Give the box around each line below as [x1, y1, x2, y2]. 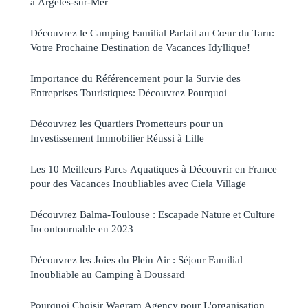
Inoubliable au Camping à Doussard [30, 268, 185, 280]
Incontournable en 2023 [30, 223, 133, 235]
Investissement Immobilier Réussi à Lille [30, 132, 204, 144]
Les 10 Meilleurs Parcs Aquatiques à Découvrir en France [30, 163, 277, 175]
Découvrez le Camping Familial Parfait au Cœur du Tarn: [30, 27, 274, 39]
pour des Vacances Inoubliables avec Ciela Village [30, 177, 246, 190]
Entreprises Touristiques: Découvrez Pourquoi [30, 87, 227, 99]
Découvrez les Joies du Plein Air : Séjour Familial [30, 254, 243, 266]
